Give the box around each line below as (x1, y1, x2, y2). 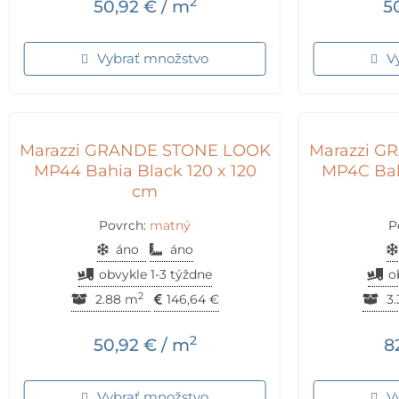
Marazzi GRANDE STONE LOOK (19, 141, 271, 161)
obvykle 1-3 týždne (98, 265, 212, 282)
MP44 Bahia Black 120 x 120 (33, 161, 256, 182)
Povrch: (99, 216, 150, 233)
